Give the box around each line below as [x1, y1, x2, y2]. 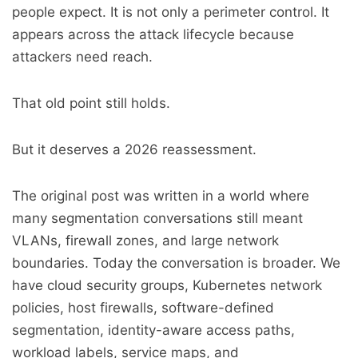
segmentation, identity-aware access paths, [12, 322, 295, 338]
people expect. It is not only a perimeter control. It [12, 4, 329, 20]
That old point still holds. [12, 95, 170, 111]
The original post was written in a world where [12, 188, 309, 204]
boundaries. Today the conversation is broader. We [12, 255, 340, 271]
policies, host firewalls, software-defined [12, 300, 274, 316]
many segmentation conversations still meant [12, 210, 303, 226]
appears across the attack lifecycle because [12, 26, 294, 42]
